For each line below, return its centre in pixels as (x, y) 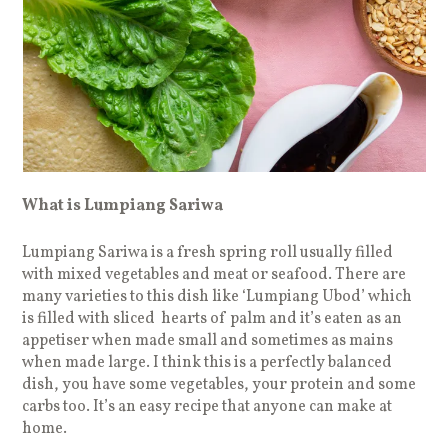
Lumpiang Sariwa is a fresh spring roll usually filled (208, 252)
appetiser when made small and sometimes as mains (208, 340)
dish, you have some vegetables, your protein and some (219, 384)
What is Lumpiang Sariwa (123, 205)
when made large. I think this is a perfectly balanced (207, 362)
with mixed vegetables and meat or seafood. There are (214, 274)
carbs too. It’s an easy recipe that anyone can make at (207, 406)
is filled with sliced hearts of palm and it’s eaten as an (212, 318)
